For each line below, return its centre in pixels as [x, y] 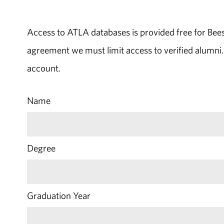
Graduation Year [58, 195]
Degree [41, 148]
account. [43, 68]
